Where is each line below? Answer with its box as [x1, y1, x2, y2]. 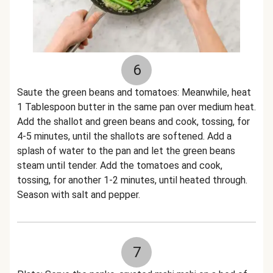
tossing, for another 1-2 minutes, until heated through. [17, 174, 247, 186]
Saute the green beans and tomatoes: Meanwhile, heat [17, 87, 251, 98]
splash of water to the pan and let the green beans [17, 145, 235, 157]
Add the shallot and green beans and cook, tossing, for [17, 116, 250, 127]
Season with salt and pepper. [17, 189, 140, 200]
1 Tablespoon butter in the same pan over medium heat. [17, 101, 256, 113]
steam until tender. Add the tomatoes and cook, [17, 160, 222, 171]
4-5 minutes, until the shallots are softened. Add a [17, 130, 232, 142]
